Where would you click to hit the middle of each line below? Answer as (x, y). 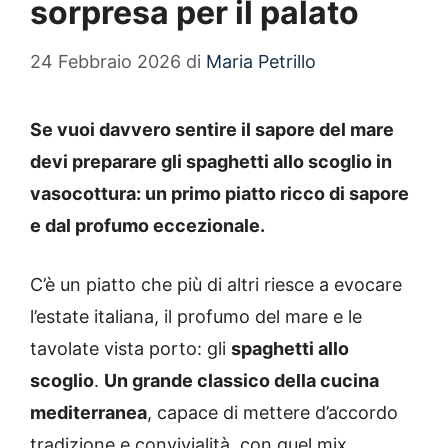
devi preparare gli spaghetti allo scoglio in (211, 162)
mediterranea (88, 413)
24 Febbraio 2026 (105, 62)
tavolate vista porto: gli (130, 349)
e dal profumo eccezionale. (147, 226)
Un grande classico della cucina (241, 381)
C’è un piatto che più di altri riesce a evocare (216, 285)
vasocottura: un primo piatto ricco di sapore (219, 194)
